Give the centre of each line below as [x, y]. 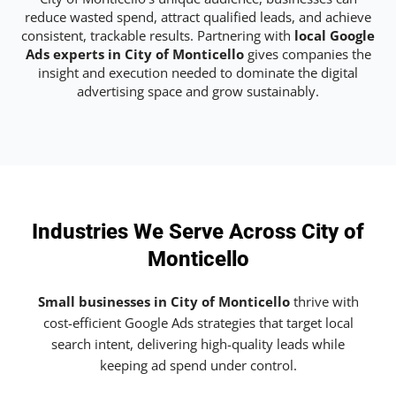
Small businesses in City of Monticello [164, 302]
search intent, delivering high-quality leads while [198, 344]
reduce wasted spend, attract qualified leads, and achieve [198, 16]
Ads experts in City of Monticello [134, 53]
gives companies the [307, 53]
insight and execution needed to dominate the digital [198, 72]
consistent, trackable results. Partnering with [158, 35]
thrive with [324, 302]
